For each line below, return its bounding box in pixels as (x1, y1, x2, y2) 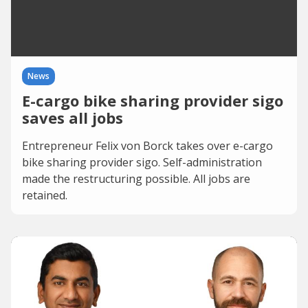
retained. (22, 188, 67, 203)
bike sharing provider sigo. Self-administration (22, 155, 262, 170)
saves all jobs (22, 107, 123, 128)
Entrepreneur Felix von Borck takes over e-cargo (22, 138, 273, 153)
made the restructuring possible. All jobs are (22, 171, 250, 186)
